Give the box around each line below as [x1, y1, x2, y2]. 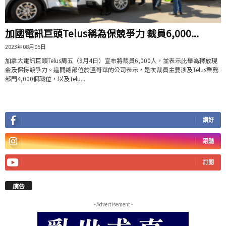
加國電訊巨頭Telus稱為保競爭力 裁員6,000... [5, 26, 199, 40]
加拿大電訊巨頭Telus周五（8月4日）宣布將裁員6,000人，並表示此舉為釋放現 [5, 55, 217, 65]
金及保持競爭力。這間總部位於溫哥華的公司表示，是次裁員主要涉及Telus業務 [5, 65, 218, 74]
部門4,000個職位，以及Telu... [5, 74, 85, 83]
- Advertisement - [93, 200, 133, 208]
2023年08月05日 [5, 42, 46, 50]
